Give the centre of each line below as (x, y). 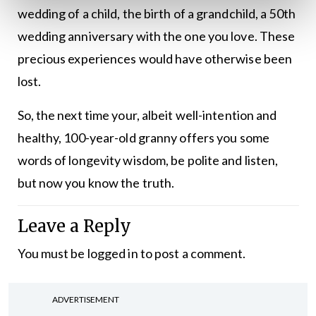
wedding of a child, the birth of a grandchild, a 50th (156, 13)
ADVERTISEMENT (86, 299)
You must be (52, 253)
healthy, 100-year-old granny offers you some (143, 138)
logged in (113, 253)
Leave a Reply (74, 226)
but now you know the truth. (96, 183)
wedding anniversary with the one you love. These (156, 36)
